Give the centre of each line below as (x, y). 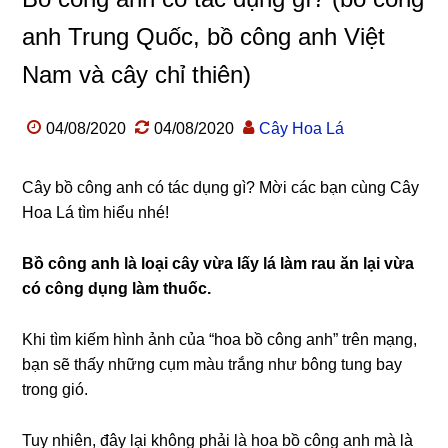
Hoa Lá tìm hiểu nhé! (96, 212)
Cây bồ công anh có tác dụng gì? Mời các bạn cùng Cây (221, 187)
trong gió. (55, 389)
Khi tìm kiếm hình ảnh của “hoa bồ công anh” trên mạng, (220, 339)
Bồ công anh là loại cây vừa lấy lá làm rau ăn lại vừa (218, 263)
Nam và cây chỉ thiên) (137, 74)
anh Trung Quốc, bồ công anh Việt (204, 36)
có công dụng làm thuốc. (119, 288)
